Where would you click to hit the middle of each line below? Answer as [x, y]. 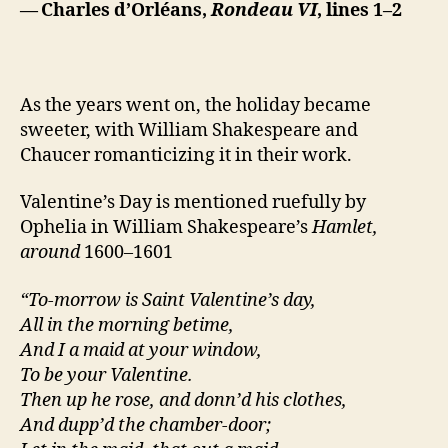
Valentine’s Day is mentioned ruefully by [193, 202]
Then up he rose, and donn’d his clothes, [183, 400]
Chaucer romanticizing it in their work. [186, 155]
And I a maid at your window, [141, 350]
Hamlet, [345, 227]
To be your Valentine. [106, 375]
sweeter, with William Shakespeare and [189, 130]
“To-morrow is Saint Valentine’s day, [168, 300]
